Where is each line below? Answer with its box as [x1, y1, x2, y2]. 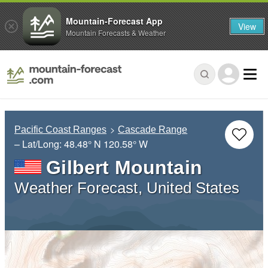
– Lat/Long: [14, 137, 64, 151]
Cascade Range [118, 124, 188, 135]
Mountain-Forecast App [66, 14, 163, 27]
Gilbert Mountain [46, 157, 202, 179]
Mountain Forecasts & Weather [66, 27, 166, 38]
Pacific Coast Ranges [14, 124, 106, 135]
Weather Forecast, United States [14, 179, 239, 197]
